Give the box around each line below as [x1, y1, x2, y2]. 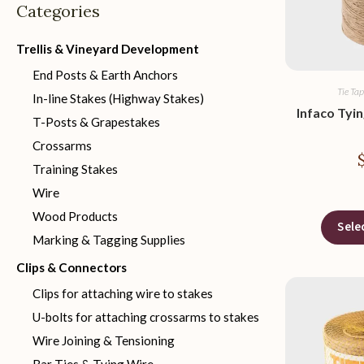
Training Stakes [32, 162, 118, 176]
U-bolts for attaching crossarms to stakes [32, 310, 259, 324]
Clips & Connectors [16, 260, 127, 275]
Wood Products [32, 209, 118, 223]
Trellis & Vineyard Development [16, 41, 199, 56]
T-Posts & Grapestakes [32, 115, 160, 129]
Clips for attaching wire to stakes [32, 286, 213, 301]
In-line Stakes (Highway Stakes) [32, 91, 204, 106]
